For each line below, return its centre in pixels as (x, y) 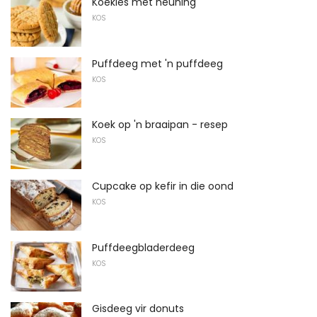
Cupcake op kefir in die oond (163, 186)
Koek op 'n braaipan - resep (160, 125)
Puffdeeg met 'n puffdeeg (157, 63)
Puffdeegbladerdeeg (143, 247)
